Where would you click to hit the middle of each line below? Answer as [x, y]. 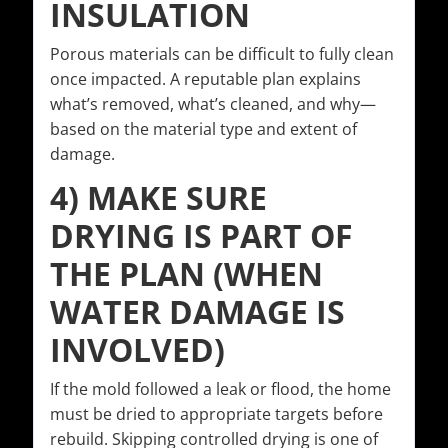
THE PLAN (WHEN [186, 274]
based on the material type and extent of [203, 129]
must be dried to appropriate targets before [216, 414]
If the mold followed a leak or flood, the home [220, 389]
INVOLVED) [137, 350]
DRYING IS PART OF [201, 236]
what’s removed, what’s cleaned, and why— [213, 104]
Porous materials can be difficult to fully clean [222, 54]
